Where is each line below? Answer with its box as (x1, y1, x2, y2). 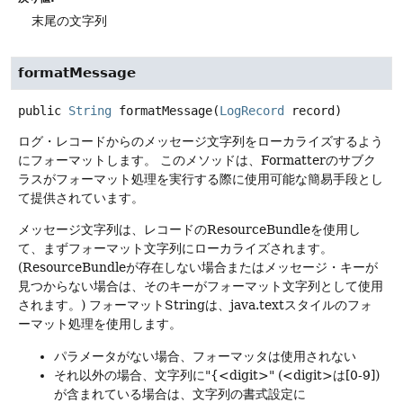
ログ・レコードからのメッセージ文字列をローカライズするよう (18, 133, 383, 148)
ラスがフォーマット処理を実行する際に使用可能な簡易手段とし (18, 171, 383, 186)
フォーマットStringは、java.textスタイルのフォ (89, 298, 372, 313)
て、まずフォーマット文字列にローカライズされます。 (18, 241, 333, 256)
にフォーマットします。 (18, 152, 157, 167)
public (18, 103, 61, 118)
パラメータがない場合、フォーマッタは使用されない (54, 348, 356, 363)
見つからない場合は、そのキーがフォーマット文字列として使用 (18, 279, 383, 294)
